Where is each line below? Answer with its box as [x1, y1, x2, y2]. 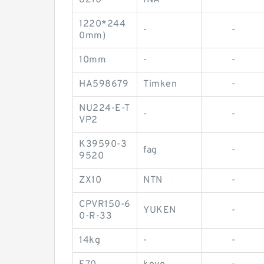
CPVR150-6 [79, 199, 131, 211]
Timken [143, 78, 177, 91]
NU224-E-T [79, 103, 130, 115]
